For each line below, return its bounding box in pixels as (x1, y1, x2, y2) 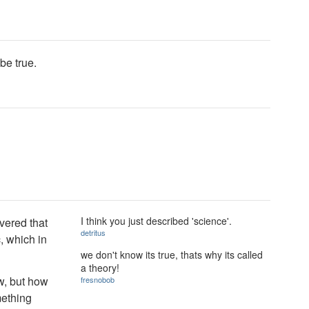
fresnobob (81, 273, 114, 285)
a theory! (81, 260, 119, 275)
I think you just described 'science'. (81, 214, 232, 228)
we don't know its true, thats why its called (81, 247, 263, 261)
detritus (81, 227, 106, 238)
